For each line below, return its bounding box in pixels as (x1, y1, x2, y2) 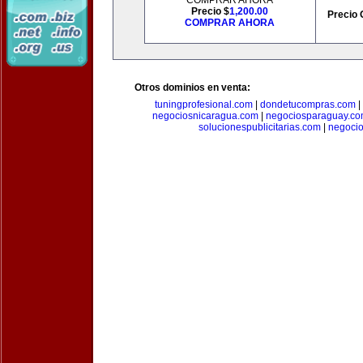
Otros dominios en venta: (135, 82, 250, 93)
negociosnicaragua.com (152, 110, 258, 122)
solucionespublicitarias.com (198, 122, 321, 133)
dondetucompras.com (259, 99, 356, 110)
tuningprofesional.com (154, 99, 253, 110)
